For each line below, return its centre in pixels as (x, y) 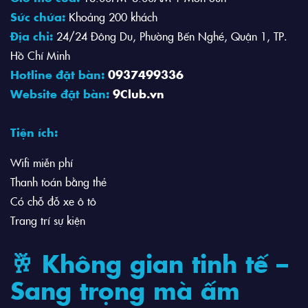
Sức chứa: (38, 16)
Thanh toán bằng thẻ (58, 182)
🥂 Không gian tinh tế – (149, 263)
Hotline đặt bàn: (59, 74)
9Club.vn (139, 93)
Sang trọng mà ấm (125, 290)
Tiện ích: (34, 132)
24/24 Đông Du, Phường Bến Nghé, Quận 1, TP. (170, 35)
